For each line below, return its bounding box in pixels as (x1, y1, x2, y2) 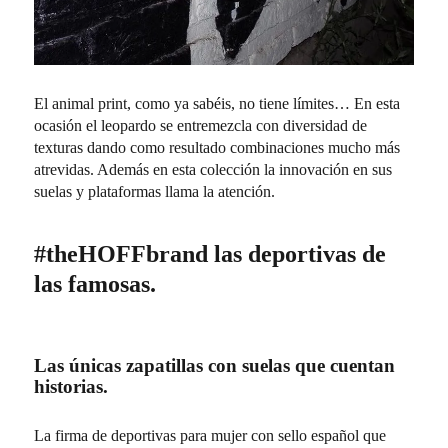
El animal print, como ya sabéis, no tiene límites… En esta (34, 95, 401, 113)
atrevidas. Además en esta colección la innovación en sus (34, 161, 393, 179)
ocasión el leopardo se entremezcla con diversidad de (34, 117, 368, 135)
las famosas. (34, 271, 157, 298)
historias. (34, 376, 109, 398)
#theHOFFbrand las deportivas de (34, 241, 387, 268)
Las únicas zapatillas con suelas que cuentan (34, 355, 396, 377)
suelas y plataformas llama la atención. (34, 183, 276, 201)
